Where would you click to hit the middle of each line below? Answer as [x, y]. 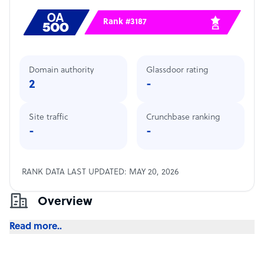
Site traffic [48, 118]
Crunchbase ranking [183, 118]
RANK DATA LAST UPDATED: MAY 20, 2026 [100, 172]
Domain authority [61, 70]
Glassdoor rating [177, 70]
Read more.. [36, 227]
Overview [65, 202]
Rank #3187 [125, 22]
